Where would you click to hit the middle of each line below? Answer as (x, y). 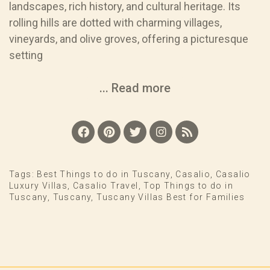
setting (26, 55)
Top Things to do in (189, 185)
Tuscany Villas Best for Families (171, 197)
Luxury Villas (39, 185)
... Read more (135, 88)
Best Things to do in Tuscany (104, 174)
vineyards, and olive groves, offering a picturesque (129, 39)
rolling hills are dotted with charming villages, (115, 22)
